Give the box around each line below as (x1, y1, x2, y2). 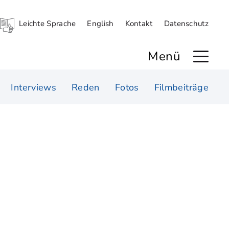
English (87, 18, 114, 29)
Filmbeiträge (154, 81, 209, 94)
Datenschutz (164, 18, 209, 29)
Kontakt (125, 18, 153, 29)
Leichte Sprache (18, 18, 76, 29)
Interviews (11, 81, 57, 94)
